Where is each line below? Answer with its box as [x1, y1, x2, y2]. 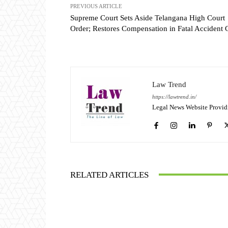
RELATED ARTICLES [70, 169, 149, 180]
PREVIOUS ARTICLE [70, 3, 122, 9]
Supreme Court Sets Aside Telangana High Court [70, 13, 225, 22]
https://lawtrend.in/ [152, 93, 196, 100]
